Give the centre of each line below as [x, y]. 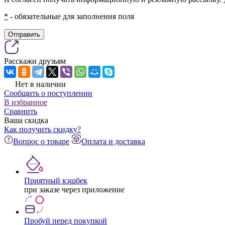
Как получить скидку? [42, 129]
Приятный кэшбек [56, 180]
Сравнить [21, 111]
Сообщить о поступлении [48, 93]
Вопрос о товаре [41, 141]
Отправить [24, 34]
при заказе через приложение [74, 189]
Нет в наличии [40, 84]
